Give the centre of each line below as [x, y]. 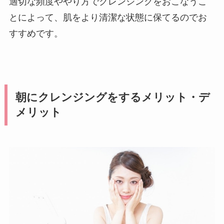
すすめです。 [36, 34]
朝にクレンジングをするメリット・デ [112, 98]
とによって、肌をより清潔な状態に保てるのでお [108, 18]
